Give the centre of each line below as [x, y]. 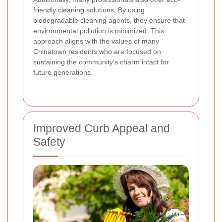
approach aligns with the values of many [96, 41]
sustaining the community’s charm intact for [101, 62]
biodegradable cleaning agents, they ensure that [109, 21]
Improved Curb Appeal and [102, 129]
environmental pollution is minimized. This [99, 31]
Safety [49, 142]
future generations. [63, 73]
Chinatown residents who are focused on [97, 52]
